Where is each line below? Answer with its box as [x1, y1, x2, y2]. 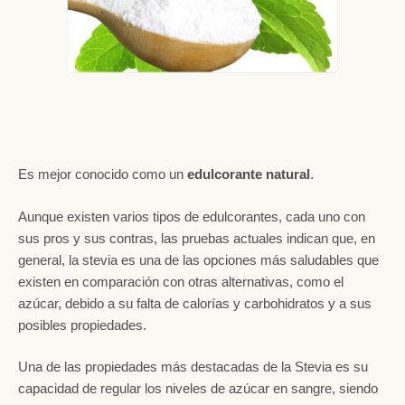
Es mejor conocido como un [18, 166, 187, 183]
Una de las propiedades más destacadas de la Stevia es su [18, 359, 368, 375]
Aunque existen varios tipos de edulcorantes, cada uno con [18, 208, 365, 224]
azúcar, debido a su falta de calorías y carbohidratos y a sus [18, 295, 372, 311]
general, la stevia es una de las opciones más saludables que [18, 251, 379, 268]
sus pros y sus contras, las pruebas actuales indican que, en [18, 230, 375, 246]
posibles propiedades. [18, 316, 146, 333]
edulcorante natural [187, 166, 310, 183]
